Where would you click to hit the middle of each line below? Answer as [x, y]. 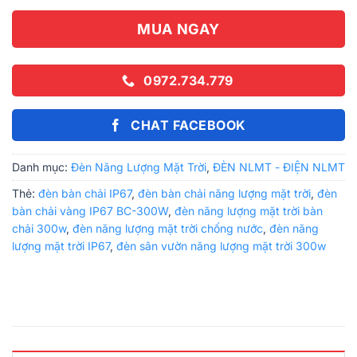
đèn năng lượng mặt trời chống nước [168, 228]
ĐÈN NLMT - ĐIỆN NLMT [279, 167]
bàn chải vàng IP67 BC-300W [90, 210]
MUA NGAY [178, 29]
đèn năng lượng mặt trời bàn [249, 210]
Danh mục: [41, 167]
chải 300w [39, 228]
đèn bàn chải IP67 [85, 193]
